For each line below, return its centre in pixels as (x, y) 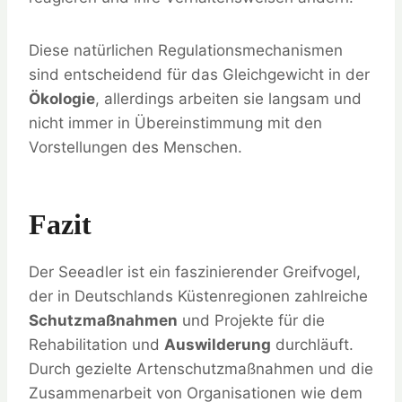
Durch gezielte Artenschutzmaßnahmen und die (201, 369)
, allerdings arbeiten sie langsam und (228, 99)
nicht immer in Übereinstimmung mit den (175, 123)
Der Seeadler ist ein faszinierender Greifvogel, (195, 272)
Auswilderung (218, 345)
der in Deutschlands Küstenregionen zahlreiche (198, 297)
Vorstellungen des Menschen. (135, 148)
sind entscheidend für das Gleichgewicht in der (199, 75)
